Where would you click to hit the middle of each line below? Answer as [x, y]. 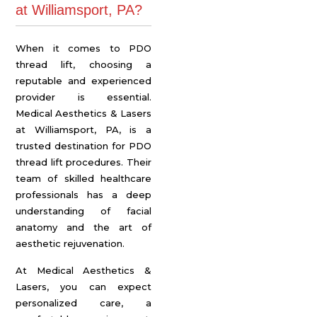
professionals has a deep [83, 195]
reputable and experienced [83, 81]
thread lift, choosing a [83, 64]
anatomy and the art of [83, 227]
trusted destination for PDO [83, 146]
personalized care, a [83, 303]
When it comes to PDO [83, 48]
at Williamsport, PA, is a [83, 129]
